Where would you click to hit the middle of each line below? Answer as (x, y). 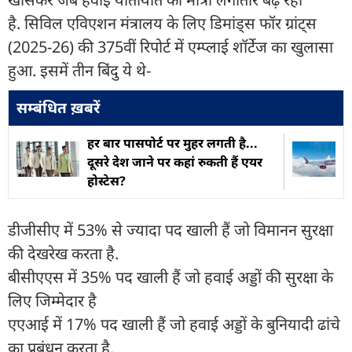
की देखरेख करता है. (67, 253)
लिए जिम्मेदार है (54, 300)
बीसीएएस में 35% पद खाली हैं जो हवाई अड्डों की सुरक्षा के (170, 277)
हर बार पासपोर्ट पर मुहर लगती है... (172, 143)
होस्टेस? (106, 180)
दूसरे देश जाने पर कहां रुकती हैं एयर (175, 161)
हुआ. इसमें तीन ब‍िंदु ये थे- (83, 70)
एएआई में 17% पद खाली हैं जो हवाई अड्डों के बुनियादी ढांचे (174, 324)
